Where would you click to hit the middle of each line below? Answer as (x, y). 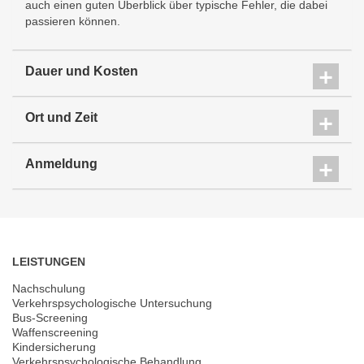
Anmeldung (61, 163)
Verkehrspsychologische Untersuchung (112, 303)
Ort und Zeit (61, 117)
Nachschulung (49, 288)
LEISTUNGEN (49, 261)
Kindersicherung (54, 347)
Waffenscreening (55, 332)
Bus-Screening (50, 317)
